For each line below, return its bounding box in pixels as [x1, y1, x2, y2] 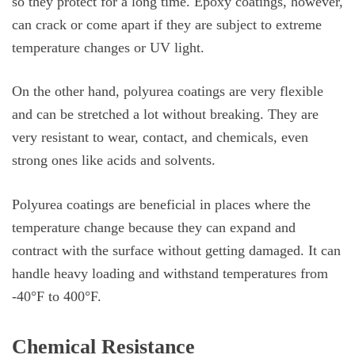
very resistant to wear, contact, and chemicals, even [12, 129, 308, 146]
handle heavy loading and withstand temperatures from [12, 265, 328, 281]
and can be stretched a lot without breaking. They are [12, 106, 319, 123]
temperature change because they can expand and [12, 219, 296, 235]
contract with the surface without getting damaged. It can [12, 242, 341, 258]
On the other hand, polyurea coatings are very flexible [12, 83, 323, 100]
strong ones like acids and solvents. [12, 152, 216, 169]
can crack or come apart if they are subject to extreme [12, 16, 322, 32]
